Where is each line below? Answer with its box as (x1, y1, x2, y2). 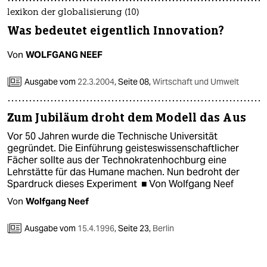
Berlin (153, 223, 174, 234)
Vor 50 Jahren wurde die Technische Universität (7, 130, 218, 142)
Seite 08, (116, 76, 153, 87)
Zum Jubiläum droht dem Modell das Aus (7, 110, 246, 125)
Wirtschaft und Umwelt (153, 76, 239, 87)
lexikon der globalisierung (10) (7, 8, 139, 17)
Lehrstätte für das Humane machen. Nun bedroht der (7, 166, 240, 178)
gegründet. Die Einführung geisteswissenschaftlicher (7, 142, 239, 154)
